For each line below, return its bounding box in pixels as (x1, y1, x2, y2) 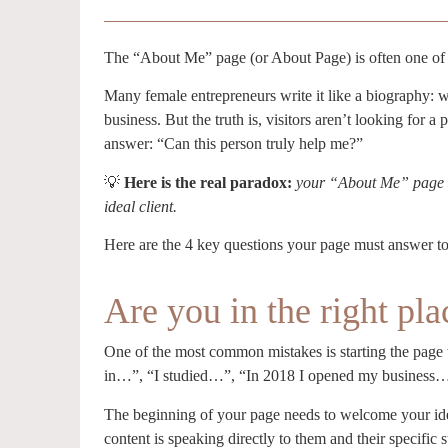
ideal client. (104, 197, 177, 215)
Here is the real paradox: (124, 173, 292, 191)
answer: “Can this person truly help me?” (104, 135, 363, 153)
